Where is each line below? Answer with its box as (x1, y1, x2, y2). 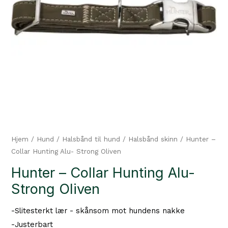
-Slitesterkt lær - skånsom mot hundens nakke (11, 206, 185, 216)
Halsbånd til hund (62, 135, 121, 144)
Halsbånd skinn (128, 135, 178, 144)
